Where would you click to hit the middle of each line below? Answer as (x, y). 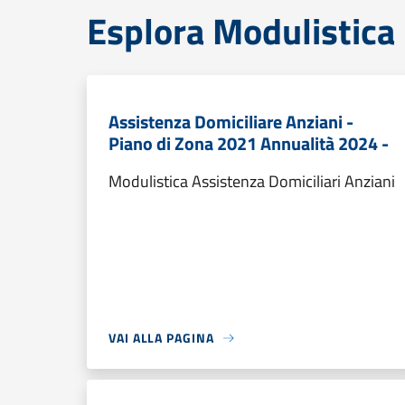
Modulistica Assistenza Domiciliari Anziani (252, 181)
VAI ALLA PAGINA (161, 338)
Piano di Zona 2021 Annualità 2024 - (249, 143)
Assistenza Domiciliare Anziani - (231, 122)
